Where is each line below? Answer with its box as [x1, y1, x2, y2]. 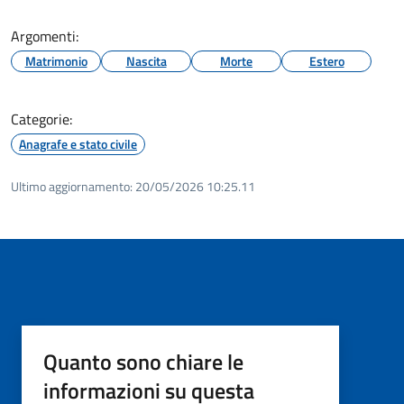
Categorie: [11, 107, 72, 130]
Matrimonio [24, 50, 87, 70]
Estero [308, 50, 344, 70]
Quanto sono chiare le [43, 344, 243, 378]
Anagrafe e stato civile [19, 133, 137, 153]
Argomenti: [11, 24, 78, 47]
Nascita [125, 50, 167, 70]
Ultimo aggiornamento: [11, 176, 133, 196]
